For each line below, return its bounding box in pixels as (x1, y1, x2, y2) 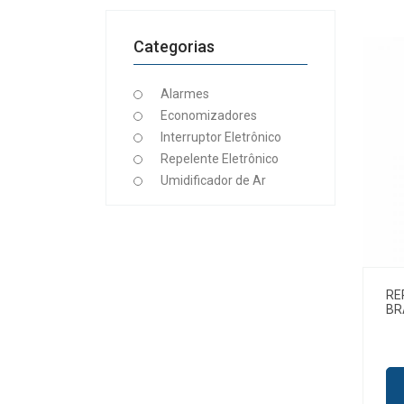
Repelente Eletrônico (161, 151, 279, 166)
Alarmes (161, 86, 209, 101)
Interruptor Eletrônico (161, 129, 281, 144)
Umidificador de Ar (161, 172, 266, 188)
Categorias (133, 36, 215, 56)
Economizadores (161, 107, 257, 123)
